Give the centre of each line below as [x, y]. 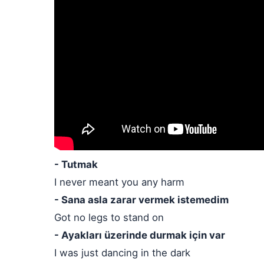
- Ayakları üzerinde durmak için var [140, 235]
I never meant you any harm [119, 182]
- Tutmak [76, 164]
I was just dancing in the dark [122, 253]
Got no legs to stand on [109, 217]
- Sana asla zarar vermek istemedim [141, 200]
